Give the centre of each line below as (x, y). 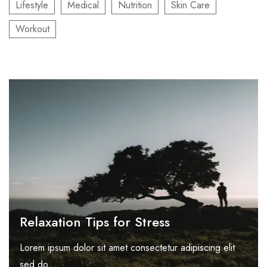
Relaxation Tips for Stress (95, 222)
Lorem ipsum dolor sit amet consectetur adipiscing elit (127, 248)
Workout (32, 29)
